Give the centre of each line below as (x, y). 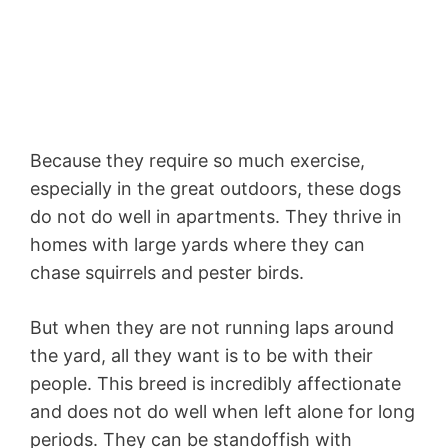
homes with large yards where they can (197, 244)
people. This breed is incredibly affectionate (215, 383)
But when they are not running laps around (212, 327)
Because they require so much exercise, (197, 160)
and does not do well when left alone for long (222, 411)
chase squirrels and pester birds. (167, 272)
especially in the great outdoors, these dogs (215, 188)
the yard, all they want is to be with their (201, 355)
